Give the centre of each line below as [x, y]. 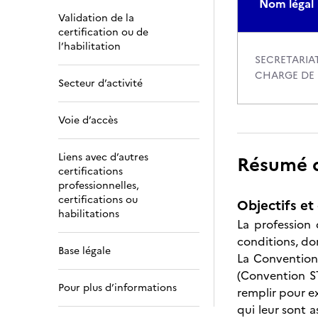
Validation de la [96, 18]
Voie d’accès [88, 120]
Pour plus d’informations [117, 288]
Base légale [84, 251]
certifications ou [98, 200]
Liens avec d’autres [103, 157]
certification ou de [103, 32]
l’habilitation [89, 46]
